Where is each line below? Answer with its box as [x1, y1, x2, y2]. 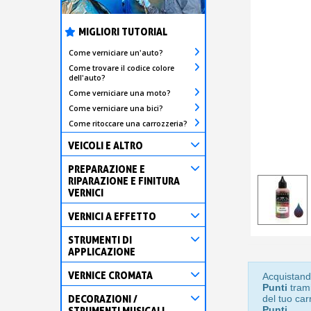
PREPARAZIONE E [68, 162, 145, 175]
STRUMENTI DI [68, 233, 132, 246]
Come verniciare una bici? [69, 103, 163, 113]
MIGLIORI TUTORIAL [78, 25, 167, 37]
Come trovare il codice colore [69, 62, 174, 73]
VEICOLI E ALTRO [68, 139, 143, 151]
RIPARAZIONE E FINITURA [68, 174, 180, 187]
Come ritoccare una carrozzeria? [69, 118, 187, 128]
